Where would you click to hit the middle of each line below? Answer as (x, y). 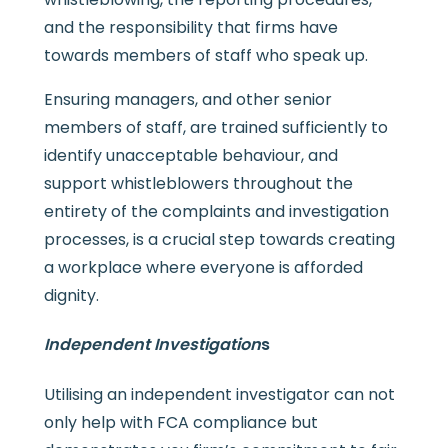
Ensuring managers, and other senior (187, 100)
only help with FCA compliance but (180, 422)
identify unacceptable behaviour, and (190, 156)
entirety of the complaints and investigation (216, 212)
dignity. (71, 296)
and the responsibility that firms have (190, 28)
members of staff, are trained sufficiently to (215, 128)
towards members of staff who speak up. (205, 56)
